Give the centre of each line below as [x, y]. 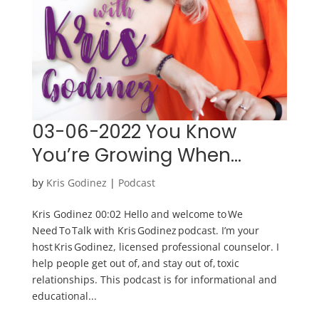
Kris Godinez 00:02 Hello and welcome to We [137, 214]
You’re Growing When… [136, 156]
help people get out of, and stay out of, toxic [135, 263]
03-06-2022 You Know [134, 132]
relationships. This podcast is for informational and [154, 280]
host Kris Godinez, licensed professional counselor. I [155, 247]
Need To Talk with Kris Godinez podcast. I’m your [145, 231]
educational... [64, 296]
